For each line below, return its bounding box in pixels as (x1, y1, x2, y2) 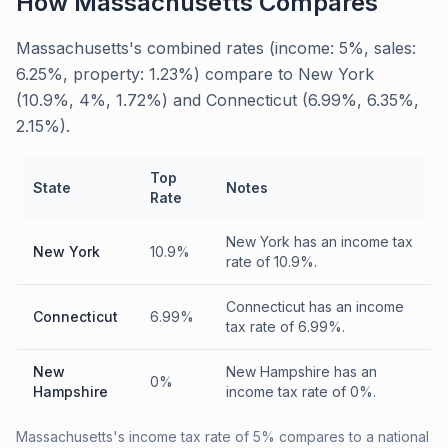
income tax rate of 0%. (226, 383, 376, 400)
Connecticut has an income (226, 298, 404, 315)
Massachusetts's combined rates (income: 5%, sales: (16, 38, 416, 58)
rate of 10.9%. (226, 253, 317, 270)
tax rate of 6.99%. (226, 318, 345, 335)
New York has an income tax (226, 233, 413, 250)
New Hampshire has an (226, 363, 377, 380)
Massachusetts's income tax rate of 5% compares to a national (16, 428, 429, 445)
